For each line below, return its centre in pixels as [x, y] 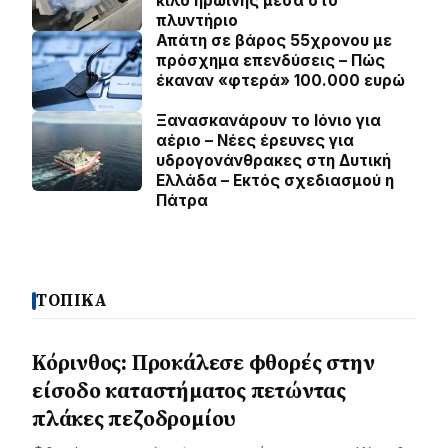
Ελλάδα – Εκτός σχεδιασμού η [275, 180]
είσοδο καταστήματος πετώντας [189, 390]
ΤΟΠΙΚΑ [72, 300]
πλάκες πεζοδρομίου [134, 418]
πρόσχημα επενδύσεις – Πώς [270, 60]
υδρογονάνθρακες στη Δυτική [273, 160]
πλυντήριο [197, 20]
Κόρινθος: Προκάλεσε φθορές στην [203, 362]
